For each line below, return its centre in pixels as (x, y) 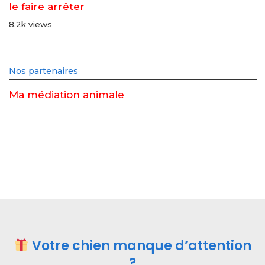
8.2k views (30, 25)
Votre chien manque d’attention (140, 245)
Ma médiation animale (67, 95)
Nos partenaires (43, 71)
